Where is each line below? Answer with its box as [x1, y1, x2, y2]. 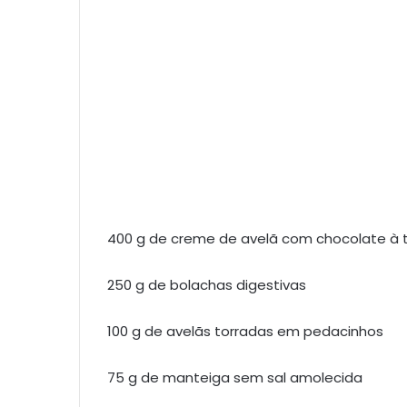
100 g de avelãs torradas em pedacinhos [107, 321, 383, 341]
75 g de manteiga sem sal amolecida [107, 367, 362, 387]
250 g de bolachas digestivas [107, 274, 306, 294]
